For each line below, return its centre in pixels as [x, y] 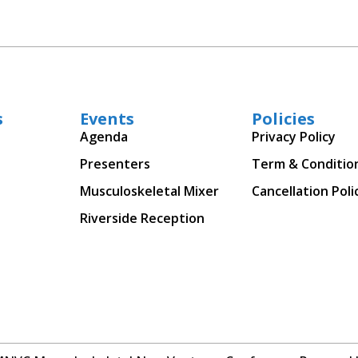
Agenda [103, 136]
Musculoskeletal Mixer [149, 191]
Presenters [115, 163]
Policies [284, 118]
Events [107, 118]
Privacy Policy [294, 136]
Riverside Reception [142, 218]
